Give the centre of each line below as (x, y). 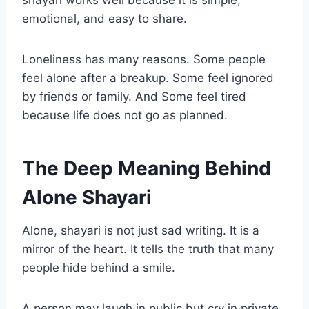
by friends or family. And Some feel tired (134, 97)
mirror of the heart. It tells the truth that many (148, 249)
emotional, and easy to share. (104, 19)
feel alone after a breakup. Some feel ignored (148, 78)
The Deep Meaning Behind (147, 169)
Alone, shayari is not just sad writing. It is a (141, 231)
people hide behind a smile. (99, 268)
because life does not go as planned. (125, 116)
